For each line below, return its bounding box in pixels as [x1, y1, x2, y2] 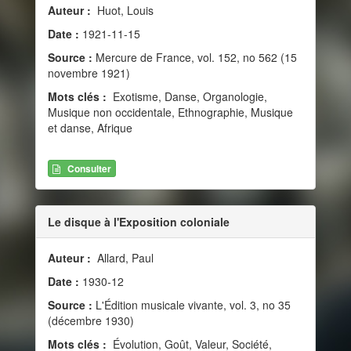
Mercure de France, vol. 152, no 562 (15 [92, 49, 297, 65]
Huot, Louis [94, 2, 154, 18]
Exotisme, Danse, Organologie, [110, 88, 267, 104]
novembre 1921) [48, 64, 130, 81]
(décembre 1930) [48, 312, 134, 328]
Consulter [67, 161, 111, 175]
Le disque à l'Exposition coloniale [48, 213, 230, 230]
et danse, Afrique [48, 119, 132, 136]
